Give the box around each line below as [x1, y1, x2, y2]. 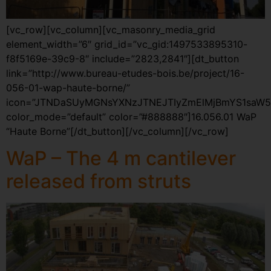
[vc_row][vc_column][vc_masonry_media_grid [6, 23, 215, 36]
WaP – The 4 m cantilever [6, 146, 236, 171]
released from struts [6, 169, 191, 194]
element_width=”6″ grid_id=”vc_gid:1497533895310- [6, 38, 247, 50]
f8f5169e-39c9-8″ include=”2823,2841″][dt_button [6, 52, 239, 65]
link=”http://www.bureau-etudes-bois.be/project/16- [6, 67, 244, 79]
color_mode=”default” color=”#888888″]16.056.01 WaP [6, 110, 256, 123]
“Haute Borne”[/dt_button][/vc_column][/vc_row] [6, 125, 229, 137]
